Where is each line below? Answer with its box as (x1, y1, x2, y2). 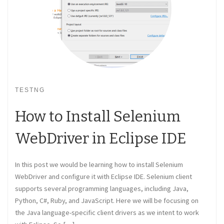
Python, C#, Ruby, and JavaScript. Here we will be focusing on (15, 196, 198, 205)
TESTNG (15, 86, 45, 94)
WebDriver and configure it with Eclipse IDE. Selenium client (15, 172, 192, 181)
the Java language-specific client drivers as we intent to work (15, 208, 199, 217)
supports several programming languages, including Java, (15, 184, 188, 193)
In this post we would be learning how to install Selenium (15, 160, 183, 169)
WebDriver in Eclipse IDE (15, 129, 186, 148)
